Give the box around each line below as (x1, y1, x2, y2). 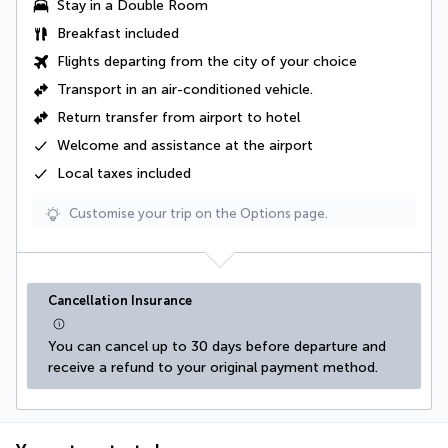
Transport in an (57, 81, 161, 99)
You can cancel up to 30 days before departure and (48, 338, 386, 356)
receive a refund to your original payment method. (48, 359, 378, 377)
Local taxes (57, 165, 133, 183)
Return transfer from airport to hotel (57, 109, 300, 127)
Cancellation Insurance (48, 293, 192, 309)
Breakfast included (57, 25, 179, 43)
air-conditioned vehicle (161, 81, 310, 99)
